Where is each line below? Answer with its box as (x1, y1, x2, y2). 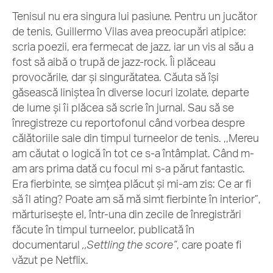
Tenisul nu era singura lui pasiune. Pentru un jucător (12, 9, 257, 23)
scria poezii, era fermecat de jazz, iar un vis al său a (12, 40, 253, 53)
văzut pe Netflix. (12, 253, 91, 266)
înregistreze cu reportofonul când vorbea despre (12, 116, 245, 129)
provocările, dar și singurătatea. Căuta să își (12, 70, 219, 83)
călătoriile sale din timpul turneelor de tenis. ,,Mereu (12, 131, 259, 144)
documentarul (12, 238, 82, 251)
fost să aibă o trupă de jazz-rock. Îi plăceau (12, 55, 216, 68)
